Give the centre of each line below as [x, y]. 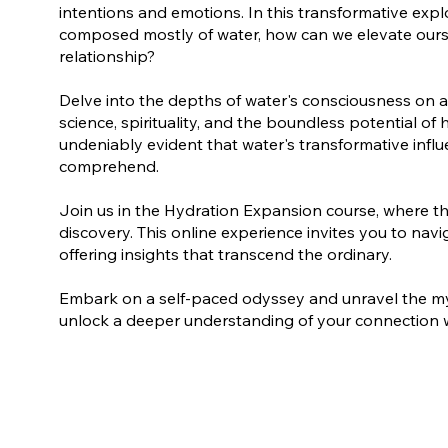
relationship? [106, 56]
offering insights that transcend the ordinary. [225, 254]
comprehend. [108, 166]
